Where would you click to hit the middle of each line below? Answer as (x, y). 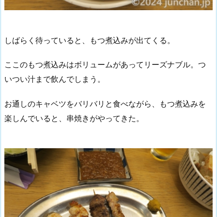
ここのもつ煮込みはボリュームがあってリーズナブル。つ (105, 65)
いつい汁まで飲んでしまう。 (55, 79)
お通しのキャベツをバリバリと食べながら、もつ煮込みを (105, 104)
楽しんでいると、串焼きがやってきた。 (74, 118)
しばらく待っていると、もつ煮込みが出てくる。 (90, 40)
